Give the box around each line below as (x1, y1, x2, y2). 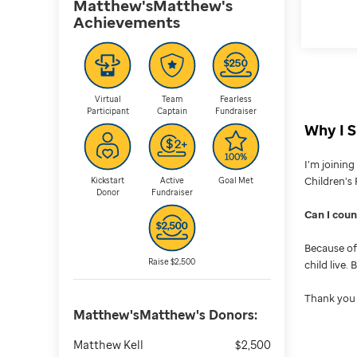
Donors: (205, 306, 257, 324)
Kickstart (91, 174, 125, 186)
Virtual (94, 92, 121, 104)
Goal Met (218, 174, 254, 186)
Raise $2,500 (148, 255, 196, 267)
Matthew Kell (73, 336, 143, 352)
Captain (156, 104, 187, 116)
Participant (86, 104, 129, 116)
